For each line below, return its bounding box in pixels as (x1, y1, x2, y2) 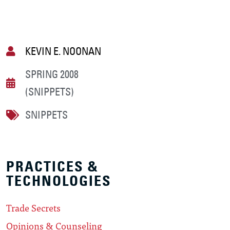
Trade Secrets (6, 200, 61, 216)
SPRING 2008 (25, 68, 79, 81)
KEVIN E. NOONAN (25, 45, 101, 58)
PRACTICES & (6, 158, 99, 176)
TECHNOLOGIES (6, 172, 111, 190)
